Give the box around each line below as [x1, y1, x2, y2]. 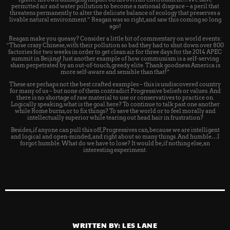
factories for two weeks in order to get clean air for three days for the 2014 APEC [8, 48, 222, 56]
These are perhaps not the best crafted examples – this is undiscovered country [9, 81, 221, 88]
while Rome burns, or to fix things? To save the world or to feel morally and [14, 107, 216, 115]
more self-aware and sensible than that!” [60, 68, 170, 76]
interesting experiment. [83, 146, 147, 154]
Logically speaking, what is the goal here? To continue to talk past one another [10, 101, 220, 108]
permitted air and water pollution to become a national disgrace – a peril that [11, 3, 219, 10]
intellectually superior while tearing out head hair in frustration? [27, 114, 203, 122]
